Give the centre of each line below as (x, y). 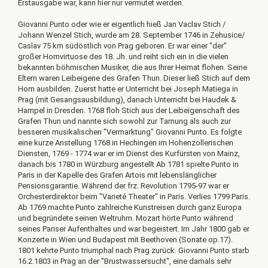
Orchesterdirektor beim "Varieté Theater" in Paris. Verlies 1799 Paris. (134, 197)
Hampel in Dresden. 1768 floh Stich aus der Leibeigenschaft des (129, 110)
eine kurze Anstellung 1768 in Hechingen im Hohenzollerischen (126, 143)
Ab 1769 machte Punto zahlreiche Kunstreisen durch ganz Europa (130, 207)
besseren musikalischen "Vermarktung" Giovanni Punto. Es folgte (130, 132)
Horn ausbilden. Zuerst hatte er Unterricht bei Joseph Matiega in (128, 89)
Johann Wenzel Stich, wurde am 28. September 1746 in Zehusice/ (131, 35)
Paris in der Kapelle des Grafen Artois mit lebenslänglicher (117, 175)
